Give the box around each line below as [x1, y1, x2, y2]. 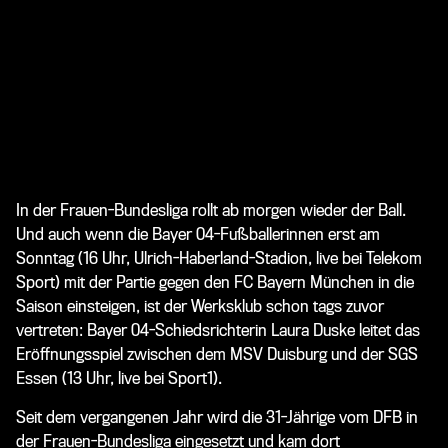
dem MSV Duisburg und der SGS [196, 344, 418, 364]
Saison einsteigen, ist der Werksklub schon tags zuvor [16, 296, 384, 316]
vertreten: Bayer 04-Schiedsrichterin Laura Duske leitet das [16, 320, 420, 340]
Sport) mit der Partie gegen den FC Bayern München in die [16, 272, 414, 292]
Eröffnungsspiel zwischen [16, 344, 196, 364]
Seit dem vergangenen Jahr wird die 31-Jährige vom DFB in [16, 407, 418, 427]
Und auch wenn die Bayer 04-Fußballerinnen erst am [16, 224, 380, 244]
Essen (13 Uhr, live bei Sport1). [16, 368, 222, 388]
